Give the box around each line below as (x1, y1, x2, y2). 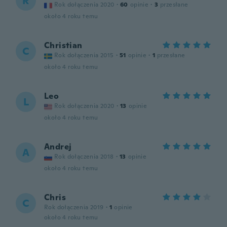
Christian (44, 40, 83, 51)
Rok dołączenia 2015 (54, 51, 114, 59)
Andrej (44, 141, 72, 152)
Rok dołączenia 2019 (44, 203, 104, 211)
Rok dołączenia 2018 (54, 153, 114, 161)
